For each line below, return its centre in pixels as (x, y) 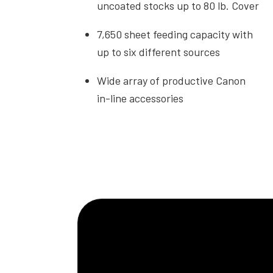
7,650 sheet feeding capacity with (175, 34)
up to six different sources (159, 52)
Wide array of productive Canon (172, 81)
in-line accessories (140, 98)
